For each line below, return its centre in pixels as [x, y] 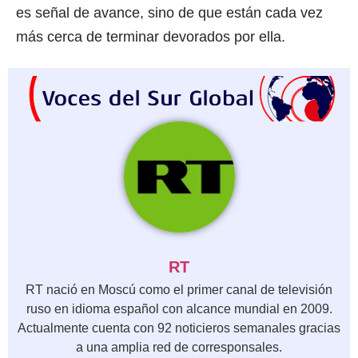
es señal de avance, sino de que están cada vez [169, 12]
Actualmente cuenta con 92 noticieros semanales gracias [179, 328]
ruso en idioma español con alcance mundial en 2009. [179, 308]
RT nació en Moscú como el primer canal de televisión [179, 289]
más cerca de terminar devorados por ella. [151, 36]
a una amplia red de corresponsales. [179, 347]
